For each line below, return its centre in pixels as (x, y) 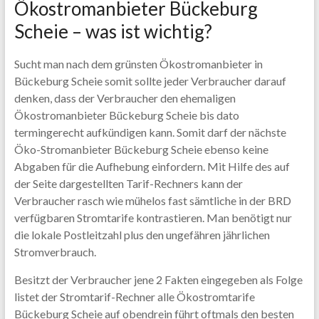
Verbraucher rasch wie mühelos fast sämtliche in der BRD (152, 200)
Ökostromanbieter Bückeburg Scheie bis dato (126, 115)
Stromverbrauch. (55, 252)
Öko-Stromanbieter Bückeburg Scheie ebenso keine (141, 149)
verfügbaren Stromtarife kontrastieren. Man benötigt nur (153, 218)
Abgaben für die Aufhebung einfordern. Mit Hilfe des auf (152, 166)
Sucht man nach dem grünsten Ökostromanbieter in (138, 64)
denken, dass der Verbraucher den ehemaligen (125, 98)
